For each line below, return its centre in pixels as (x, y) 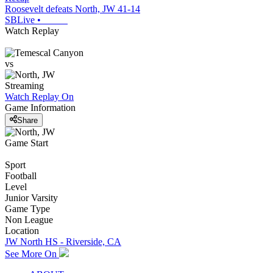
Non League (29, 219)
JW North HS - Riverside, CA (63, 241)
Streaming (24, 86)
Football (21, 175)
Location (22, 230)
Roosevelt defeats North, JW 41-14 (73, 9)
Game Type (27, 208)
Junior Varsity (31, 197)
